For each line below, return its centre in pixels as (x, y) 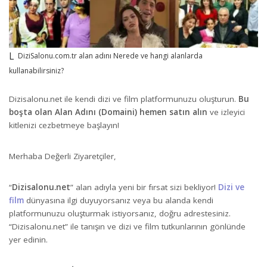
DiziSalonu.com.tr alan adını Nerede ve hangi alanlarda (110, 55)
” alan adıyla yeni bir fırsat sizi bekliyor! (144, 187)
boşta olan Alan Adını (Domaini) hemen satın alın (108, 112)
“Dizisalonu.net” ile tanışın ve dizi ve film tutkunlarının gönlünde (127, 226)
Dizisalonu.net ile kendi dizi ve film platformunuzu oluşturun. (124, 99)
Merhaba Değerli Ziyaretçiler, (63, 156)
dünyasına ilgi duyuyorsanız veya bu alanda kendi (119, 200)
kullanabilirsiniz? (36, 70)
